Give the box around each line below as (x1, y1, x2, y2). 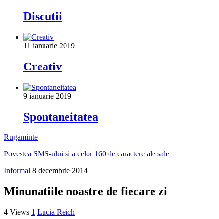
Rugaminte (4, 133, 38, 142)
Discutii (23, 9, 62, 22)
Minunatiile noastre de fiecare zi (4, 185, 167, 198)
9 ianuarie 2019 (23, 91, 71, 100)
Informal (4, 166, 30, 175)
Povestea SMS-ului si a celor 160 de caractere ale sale (4, 150, 169, 158)
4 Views (4, 208, 29, 217)
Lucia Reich (37, 208, 75, 217)
